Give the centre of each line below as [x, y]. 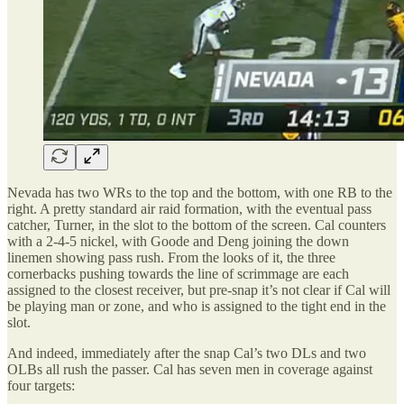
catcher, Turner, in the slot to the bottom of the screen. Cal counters [197, 225]
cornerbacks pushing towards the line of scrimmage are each [178, 273]
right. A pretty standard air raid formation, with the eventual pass [189, 208]
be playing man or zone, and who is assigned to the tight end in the [197, 306]
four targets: [41, 385]
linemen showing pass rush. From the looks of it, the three [171, 257]
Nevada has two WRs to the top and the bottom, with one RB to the [200, 192]
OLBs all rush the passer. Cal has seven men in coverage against [190, 369]
